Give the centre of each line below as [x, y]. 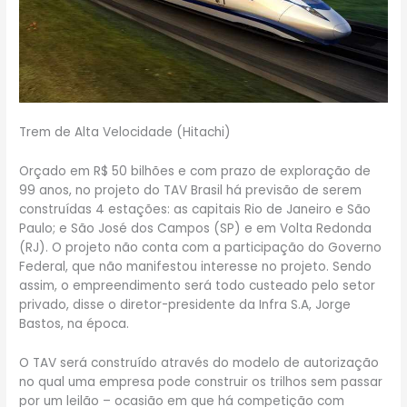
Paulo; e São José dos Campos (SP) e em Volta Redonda [196, 229]
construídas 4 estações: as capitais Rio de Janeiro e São [195, 210]
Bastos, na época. [74, 324]
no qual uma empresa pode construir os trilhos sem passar [201, 382]
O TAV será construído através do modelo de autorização [199, 362]
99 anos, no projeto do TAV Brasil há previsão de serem [191, 191]
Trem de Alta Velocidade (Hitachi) [125, 133]
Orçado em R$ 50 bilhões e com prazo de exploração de [195, 172]
